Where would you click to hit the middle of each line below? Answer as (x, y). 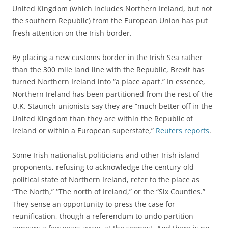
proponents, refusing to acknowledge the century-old (103, 167)
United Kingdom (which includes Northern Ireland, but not (112, 8)
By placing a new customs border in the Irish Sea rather (107, 57)
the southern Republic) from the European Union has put (110, 20)
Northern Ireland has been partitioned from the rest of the (112, 94)
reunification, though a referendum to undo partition (103, 216)
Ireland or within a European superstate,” (84, 130)
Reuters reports (182, 130)
